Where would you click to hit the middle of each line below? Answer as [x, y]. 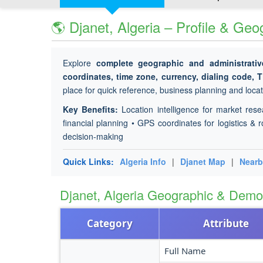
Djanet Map [203, 161]
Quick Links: [88, 161]
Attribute [226, 223]
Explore [80, 63]
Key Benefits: [91, 109]
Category [109, 223]
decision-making [93, 136]
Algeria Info [143, 161]
